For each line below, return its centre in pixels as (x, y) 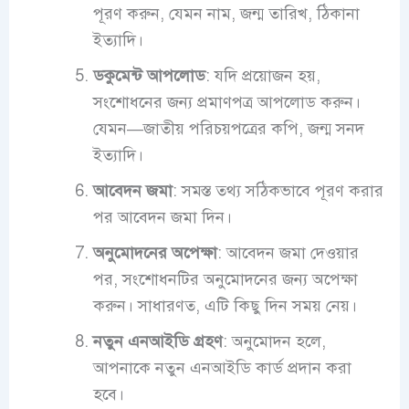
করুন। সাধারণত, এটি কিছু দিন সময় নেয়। (225, 306)
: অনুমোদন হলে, (274, 342)
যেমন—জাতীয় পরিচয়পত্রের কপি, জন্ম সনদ (228, 129)
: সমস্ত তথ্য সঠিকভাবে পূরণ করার (278, 191)
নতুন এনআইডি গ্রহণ (157, 342)
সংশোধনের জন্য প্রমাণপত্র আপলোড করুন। (226, 103)
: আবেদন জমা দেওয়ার (288, 253)
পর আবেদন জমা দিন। (162, 218)
